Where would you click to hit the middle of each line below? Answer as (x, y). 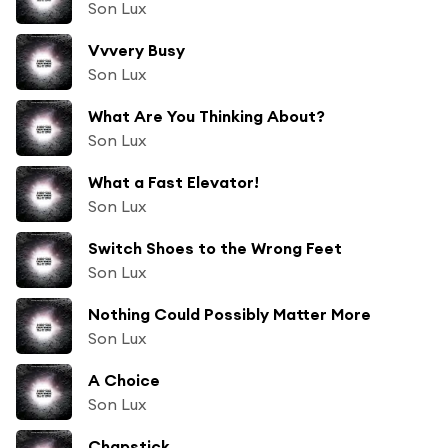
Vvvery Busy (136, 49)
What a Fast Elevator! (173, 181)
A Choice (124, 379)
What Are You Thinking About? (206, 115)
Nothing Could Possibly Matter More (229, 313)
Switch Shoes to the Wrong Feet (215, 247)
